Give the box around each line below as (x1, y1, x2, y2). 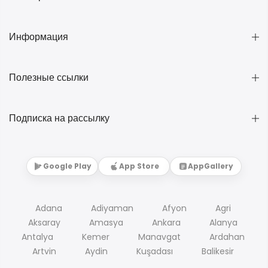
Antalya (21, 231, 53, 243)
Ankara (152, 217, 181, 229)
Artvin (32, 245, 56, 258)
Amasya (89, 217, 123, 229)
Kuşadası (136, 245, 173, 258)
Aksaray (28, 217, 60, 229)
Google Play (42, 161, 92, 172)
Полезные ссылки (9, 71, 89, 85)
